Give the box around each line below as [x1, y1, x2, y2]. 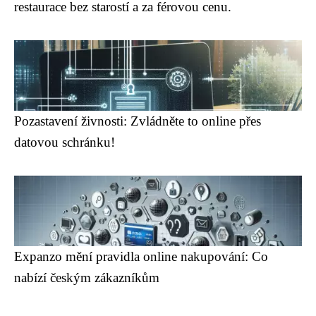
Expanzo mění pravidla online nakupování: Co [14, 249, 268, 264]
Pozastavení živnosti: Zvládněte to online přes [14, 114, 261, 128]
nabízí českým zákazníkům [14, 270, 159, 285]
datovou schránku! [14, 135, 115, 150]
